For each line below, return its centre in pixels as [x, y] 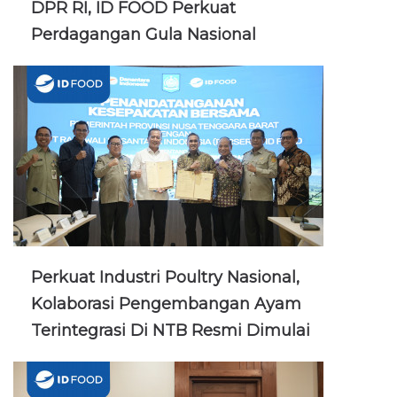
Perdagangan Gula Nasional [144, 34]
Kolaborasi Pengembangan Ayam [166, 304]
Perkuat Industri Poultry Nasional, [165, 277]
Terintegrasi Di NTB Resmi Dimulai [171, 330]
